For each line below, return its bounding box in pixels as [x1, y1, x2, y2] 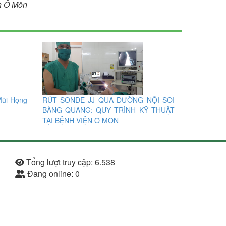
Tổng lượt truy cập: [24, 156, 95, 168]
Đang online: [25, 167, 75, 180]
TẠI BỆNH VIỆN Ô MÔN [42, 115, 119, 126]
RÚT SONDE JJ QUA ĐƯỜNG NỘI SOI [42, 95, 175, 105]
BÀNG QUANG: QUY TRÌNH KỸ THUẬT [42, 105, 175, 116]
